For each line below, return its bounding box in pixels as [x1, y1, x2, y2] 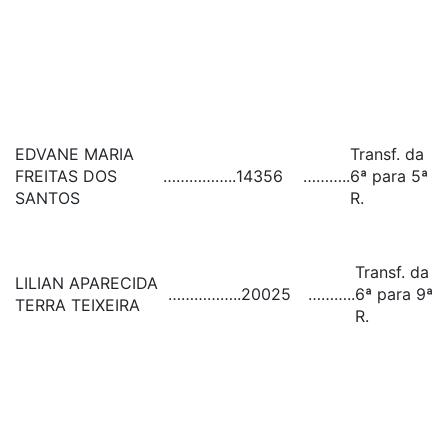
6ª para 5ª [350, 166, 428, 186]
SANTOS [15, 188, 80, 208]
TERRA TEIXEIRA [15, 295, 140, 315]
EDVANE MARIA [15, 144, 134, 164]
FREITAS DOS [15, 166, 117, 186]
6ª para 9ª [355, 284, 433, 304]
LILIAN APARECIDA [15, 273, 158, 293]
